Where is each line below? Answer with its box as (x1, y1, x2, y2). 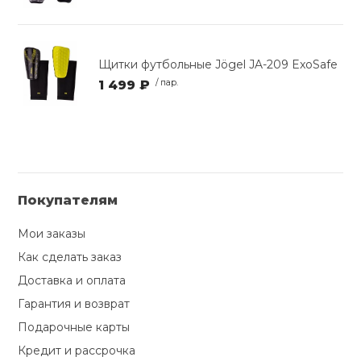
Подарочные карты (18, 320, 131, 335)
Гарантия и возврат (18, 297, 131, 312)
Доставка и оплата (18, 273, 127, 288)
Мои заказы (18, 226, 86, 242)
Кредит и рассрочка (18, 343, 136, 359)
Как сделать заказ (18, 250, 122, 265)
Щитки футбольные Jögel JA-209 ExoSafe (98, 57, 338, 73)
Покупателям (18, 193, 118, 209)
